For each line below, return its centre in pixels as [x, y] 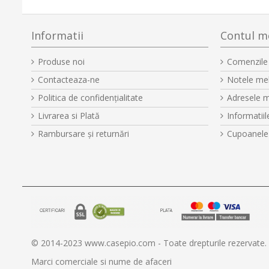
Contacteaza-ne [69, 80]
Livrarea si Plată [69, 116]
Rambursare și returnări [83, 134]
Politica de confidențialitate [90, 98]
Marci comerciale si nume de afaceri [101, 261]
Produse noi [61, 62]
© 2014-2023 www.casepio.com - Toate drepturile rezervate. [149, 243]
